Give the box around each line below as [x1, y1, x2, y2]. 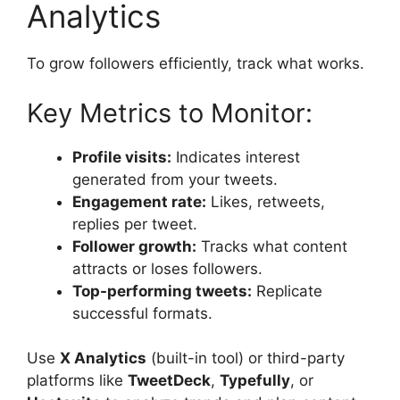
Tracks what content [196, 237, 347, 255]
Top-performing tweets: [72, 281, 252, 300]
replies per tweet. [72, 214, 197, 233]
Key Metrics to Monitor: [27, 96, 312, 129]
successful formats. [72, 304, 212, 322]
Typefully [220, 371, 290, 389]
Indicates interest [171, 147, 300, 166]
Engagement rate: [72, 192, 206, 211]
